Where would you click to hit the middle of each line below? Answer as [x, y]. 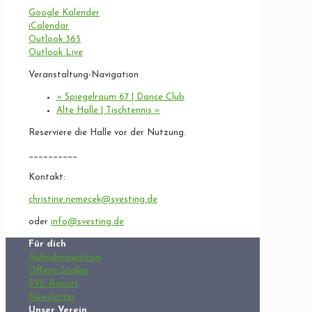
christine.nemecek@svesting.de [93, 200]
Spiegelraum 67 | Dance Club [123, 97]
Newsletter [52, 297]
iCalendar [49, 26]
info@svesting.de [87, 222]
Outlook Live [56, 53]
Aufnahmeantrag [65, 258]
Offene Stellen [58, 271]
